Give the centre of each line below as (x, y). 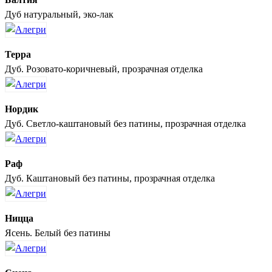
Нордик (22, 109)
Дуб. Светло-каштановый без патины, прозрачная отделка (125, 123)
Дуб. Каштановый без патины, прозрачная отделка (110, 178)
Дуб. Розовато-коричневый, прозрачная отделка (104, 69)
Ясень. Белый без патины (58, 233)
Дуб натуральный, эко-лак (59, 14)
